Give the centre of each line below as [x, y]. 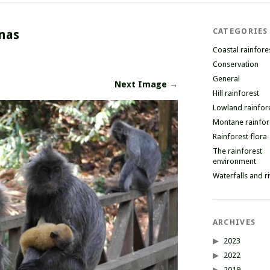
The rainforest [237, 151]
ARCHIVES [234, 222]
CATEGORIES [240, 31]
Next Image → [146, 84]
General [226, 79]
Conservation [235, 64]
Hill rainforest [236, 93]
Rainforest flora [240, 137]
